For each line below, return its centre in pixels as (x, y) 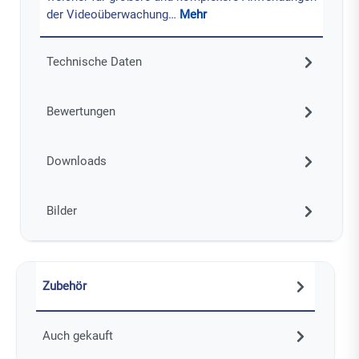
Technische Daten (94, 61)
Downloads (76, 161)
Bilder (61, 210)
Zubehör (64, 286)
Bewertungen (81, 111)
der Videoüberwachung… (113, 14)
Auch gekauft (77, 335)
